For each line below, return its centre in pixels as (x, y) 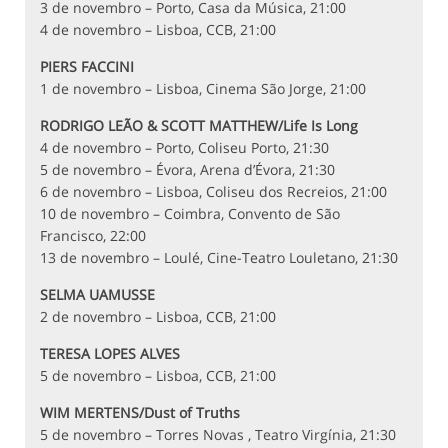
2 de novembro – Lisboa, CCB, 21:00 (158, 317)
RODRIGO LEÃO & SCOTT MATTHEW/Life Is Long (199, 126)
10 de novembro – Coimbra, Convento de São (190, 214)
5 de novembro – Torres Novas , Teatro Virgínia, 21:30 (218, 435)
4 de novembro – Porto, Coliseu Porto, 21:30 (184, 148)
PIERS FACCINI (87, 67)
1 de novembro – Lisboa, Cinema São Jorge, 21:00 (203, 89)
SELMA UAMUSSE (97, 295)
